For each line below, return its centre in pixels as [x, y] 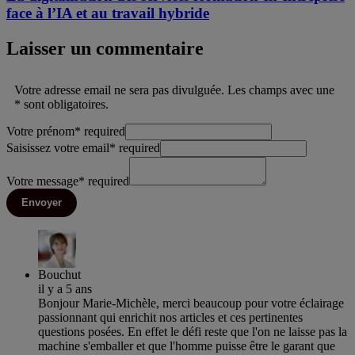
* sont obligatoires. [61, 104]
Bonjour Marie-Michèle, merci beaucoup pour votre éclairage [191, 303]
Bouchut [59, 274]
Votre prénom [40, 131]
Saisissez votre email [58, 147]
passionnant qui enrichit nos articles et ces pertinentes [170, 317]
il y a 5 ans [65, 288]
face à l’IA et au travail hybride [108, 13]
